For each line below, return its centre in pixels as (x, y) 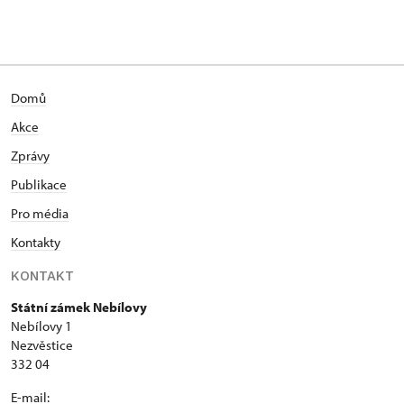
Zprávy (30, 156)
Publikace (39, 184)
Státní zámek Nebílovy (79, 307)
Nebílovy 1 (41, 326)
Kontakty (36, 242)
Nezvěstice (42, 345)
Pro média (40, 213)
